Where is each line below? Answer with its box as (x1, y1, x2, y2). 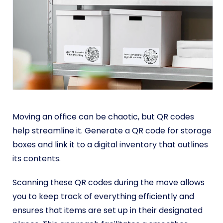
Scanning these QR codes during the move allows (12, 176, 205, 188)
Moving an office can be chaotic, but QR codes (12, 111, 194, 122)
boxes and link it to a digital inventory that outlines (12, 138, 208, 150)
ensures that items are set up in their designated (12, 204, 203, 216)
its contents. (12, 152, 63, 164)
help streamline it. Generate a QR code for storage (12, 124, 212, 136)
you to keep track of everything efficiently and (12, 190, 194, 202)
